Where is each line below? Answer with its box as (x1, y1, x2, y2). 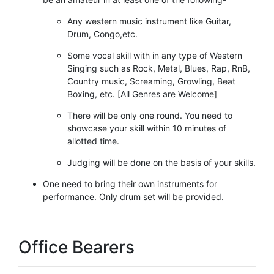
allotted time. (67, 135, 119, 146)
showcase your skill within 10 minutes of (67, 122, 226, 133)
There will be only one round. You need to (67, 109, 232, 120)
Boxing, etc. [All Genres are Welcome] (67, 88, 217, 99)
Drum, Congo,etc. (67, 28, 138, 39)
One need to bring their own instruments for (43, 178, 217, 189)
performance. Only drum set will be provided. (43, 191, 224, 202)
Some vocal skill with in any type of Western (67, 50, 242, 61)
